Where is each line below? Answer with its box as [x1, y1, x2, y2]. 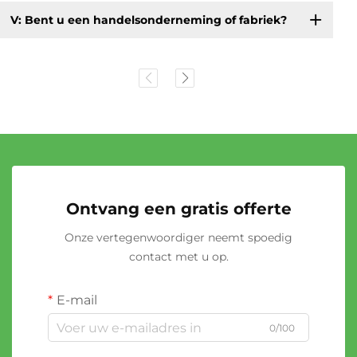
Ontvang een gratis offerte [65, 199, 292, 219]
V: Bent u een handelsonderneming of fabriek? [10, 12, 287, 27]
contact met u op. [128, 249, 229, 265]
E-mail [57, 292, 97, 308]
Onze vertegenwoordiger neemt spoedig [65, 230, 292, 245]
